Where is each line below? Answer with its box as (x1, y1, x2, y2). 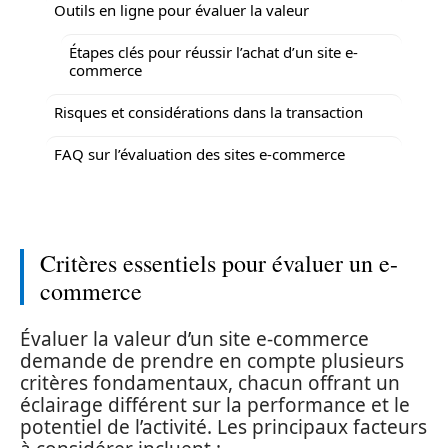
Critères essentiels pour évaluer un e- (40, 247, 398, 279)
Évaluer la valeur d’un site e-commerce (20, 325, 369, 352)
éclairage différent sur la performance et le (20, 391, 410, 418)
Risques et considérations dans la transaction (54, 101, 363, 122)
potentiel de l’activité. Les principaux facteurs (20, 413, 427, 440)
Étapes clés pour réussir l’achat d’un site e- (69, 41, 358, 62)
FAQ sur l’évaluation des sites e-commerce (54, 143, 345, 164)
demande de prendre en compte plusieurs (20, 347, 404, 374)
